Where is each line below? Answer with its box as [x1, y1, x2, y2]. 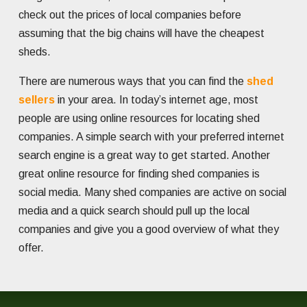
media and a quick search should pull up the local [19, 205, 249, 217]
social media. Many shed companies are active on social [19, 186, 286, 199]
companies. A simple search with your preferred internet [19, 131, 284, 143]
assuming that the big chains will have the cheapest [19, 27, 265, 40]
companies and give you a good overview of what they [19, 223, 279, 236]
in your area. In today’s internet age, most [55, 94, 258, 106]
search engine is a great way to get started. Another [19, 149, 270, 162]
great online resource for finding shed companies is [19, 168, 260, 180]
